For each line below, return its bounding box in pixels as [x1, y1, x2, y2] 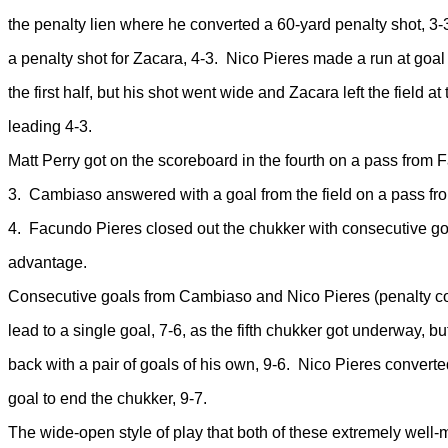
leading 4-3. [8, 118, 92, 136]
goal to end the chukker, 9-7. [8, 390, 215, 408]
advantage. [8, 254, 87, 272]
